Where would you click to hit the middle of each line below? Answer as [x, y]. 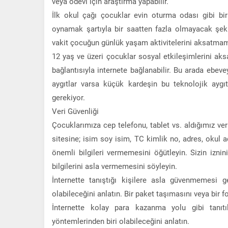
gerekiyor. [68, 97]
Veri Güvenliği [75, 111]
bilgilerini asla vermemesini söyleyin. [115, 166]
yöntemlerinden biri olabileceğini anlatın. [121, 221]
